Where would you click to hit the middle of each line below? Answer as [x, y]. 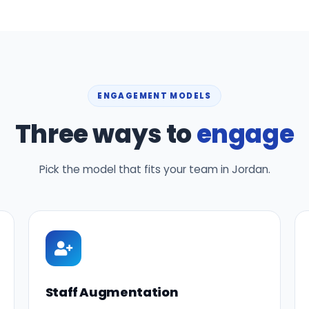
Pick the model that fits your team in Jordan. [154, 169]
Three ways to [106, 134]
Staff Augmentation [112, 292]
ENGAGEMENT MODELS [154, 96]
